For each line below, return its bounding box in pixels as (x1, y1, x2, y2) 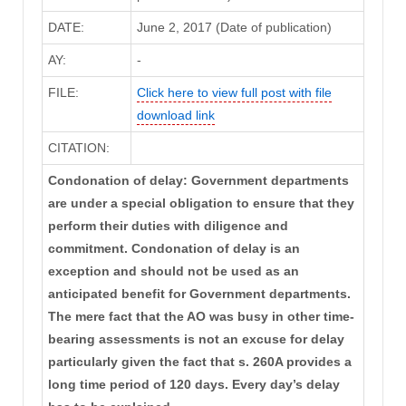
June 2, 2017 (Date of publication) (136, 19, 332, 34)
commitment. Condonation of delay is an (47, 240, 300, 256)
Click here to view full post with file (136, 84, 332, 100)
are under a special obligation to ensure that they (47, 195, 354, 210)
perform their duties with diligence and (47, 217, 288, 233)
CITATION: (47, 140, 110, 155)
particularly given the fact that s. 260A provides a (47, 353, 352, 369)
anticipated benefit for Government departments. (47, 285, 351, 301)
